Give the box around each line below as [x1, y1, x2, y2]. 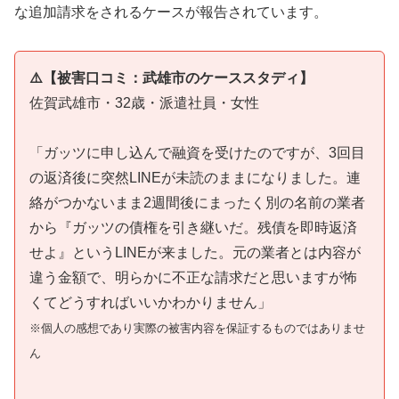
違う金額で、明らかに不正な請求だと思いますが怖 [29, 270, 357, 286]
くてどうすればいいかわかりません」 [29, 295, 272, 311]
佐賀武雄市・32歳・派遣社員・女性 [29, 94, 259, 110]
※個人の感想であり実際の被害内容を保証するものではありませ [29, 322, 365, 336]
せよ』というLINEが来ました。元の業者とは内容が [29, 245, 361, 261]
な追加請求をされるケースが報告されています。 [14, 4, 328, 20]
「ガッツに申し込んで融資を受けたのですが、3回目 [29, 145, 365, 161]
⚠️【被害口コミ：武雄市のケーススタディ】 [29, 69, 313, 85]
